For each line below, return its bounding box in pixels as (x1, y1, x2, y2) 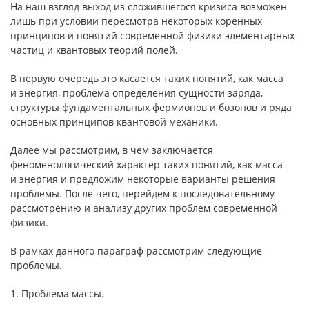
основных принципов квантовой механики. (10, 115, 218, 128)
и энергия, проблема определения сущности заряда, (10, 86, 263, 99)
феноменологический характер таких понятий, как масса (10, 158, 283, 171)
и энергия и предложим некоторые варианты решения (10, 172, 275, 186)
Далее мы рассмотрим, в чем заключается (10, 143, 213, 157)
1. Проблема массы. (10, 287, 104, 300)
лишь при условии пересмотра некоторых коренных (10, 14, 262, 28)
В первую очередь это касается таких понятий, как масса (10, 72, 283, 85)
